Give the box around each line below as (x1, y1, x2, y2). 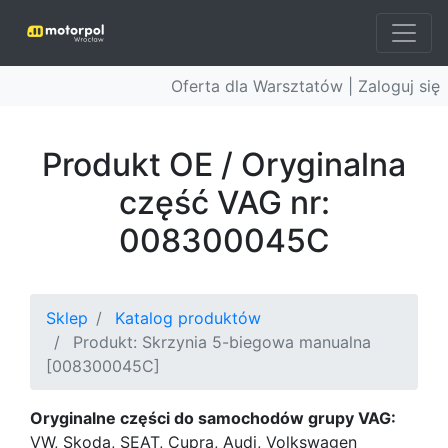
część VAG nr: (118, 183, 330, 222)
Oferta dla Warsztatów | (171, 76, 358, 96)
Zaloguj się (358, 76, 440, 96)
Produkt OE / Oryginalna (42, 145, 406, 184)
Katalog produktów (115, 308, 261, 328)
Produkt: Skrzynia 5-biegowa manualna (73, 332, 371, 352)
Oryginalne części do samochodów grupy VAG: (30, 408, 396, 428)
